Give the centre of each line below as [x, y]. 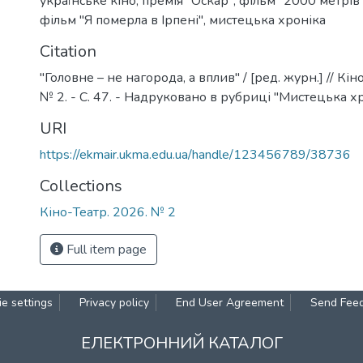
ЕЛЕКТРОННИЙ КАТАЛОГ [181, 343]
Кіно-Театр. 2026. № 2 [108, 212]
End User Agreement [230, 303]
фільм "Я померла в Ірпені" [122, 20]
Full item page [105, 250]
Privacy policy [114, 303]
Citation [68, 51]
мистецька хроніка [267, 20]
